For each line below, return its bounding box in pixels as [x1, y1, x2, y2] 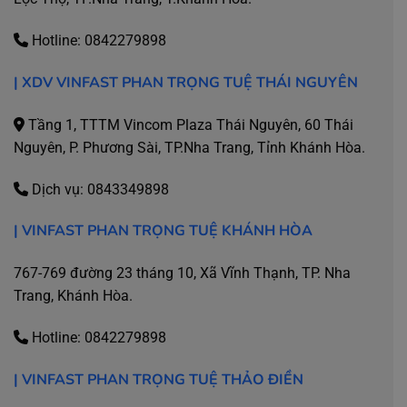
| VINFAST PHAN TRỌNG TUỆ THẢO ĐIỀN [14, 369, 303, 390]
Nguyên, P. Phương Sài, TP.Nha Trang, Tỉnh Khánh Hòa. [14, 138, 365, 156]
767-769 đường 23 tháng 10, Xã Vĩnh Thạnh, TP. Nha [14, 264, 351, 283]
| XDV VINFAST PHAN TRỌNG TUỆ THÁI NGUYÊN [14, 73, 358, 94]
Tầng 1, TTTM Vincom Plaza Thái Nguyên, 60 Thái [25, 115, 353, 134]
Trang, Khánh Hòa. [14, 287, 133, 305]
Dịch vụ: [28, 180, 87, 198]
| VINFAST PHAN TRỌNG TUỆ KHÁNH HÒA [14, 221, 313, 242]
